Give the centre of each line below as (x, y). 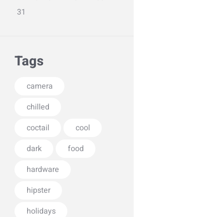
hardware (43, 170)
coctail (38, 128)
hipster (38, 191)
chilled (38, 107)
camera (39, 86)
